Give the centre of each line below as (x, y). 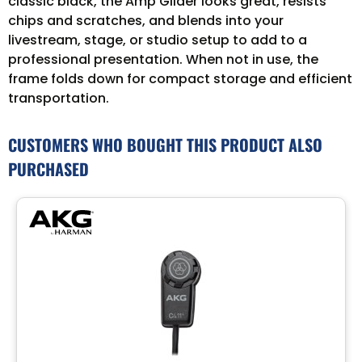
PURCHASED (48, 168)
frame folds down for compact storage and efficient (180, 78)
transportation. (59, 98)
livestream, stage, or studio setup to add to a (158, 40)
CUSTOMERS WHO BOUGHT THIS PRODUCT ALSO (165, 144)
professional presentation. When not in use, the (163, 59)
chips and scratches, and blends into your (146, 20)
